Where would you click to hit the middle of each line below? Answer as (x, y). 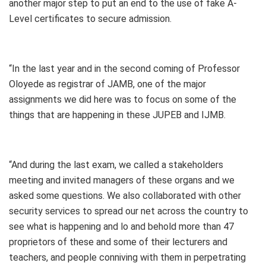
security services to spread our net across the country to (129, 211)
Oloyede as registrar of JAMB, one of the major (107, 84)
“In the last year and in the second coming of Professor (124, 69)
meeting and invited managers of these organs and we (122, 180)
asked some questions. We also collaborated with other (125, 196)
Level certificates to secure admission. (90, 19)
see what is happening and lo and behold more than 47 (121, 227)
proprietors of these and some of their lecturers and (118, 242)
